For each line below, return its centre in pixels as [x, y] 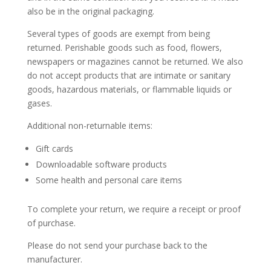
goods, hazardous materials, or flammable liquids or [129, 89]
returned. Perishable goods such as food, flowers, [124, 47]
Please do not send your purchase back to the [117, 245]
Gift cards [54, 149]
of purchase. [51, 223]
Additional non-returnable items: [90, 126]
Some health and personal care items [109, 180]
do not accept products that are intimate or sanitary [129, 75]
